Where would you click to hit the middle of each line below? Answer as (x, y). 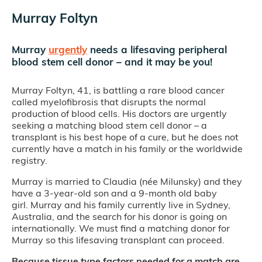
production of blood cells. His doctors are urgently (119, 113)
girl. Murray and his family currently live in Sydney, (121, 204)
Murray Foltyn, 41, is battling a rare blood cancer (118, 90)
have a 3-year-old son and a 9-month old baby (114, 193)
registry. (31, 160)
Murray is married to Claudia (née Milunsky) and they (127, 181)
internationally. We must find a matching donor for (121, 228)
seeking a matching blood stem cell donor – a (109, 125)
